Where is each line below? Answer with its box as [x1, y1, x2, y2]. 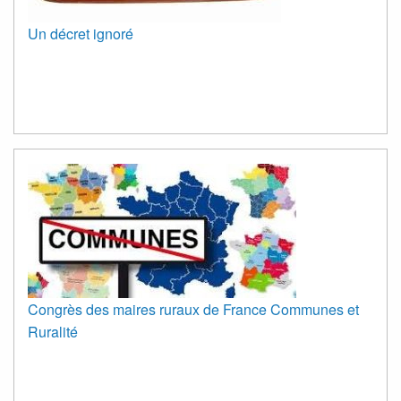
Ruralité [28, 321, 78, 342]
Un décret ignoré [28, 23, 133, 44]
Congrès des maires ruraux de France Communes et [28, 299, 359, 320]
